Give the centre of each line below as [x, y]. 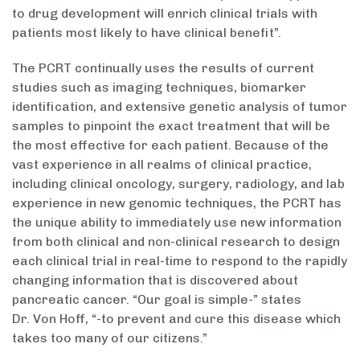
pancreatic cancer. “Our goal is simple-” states [157, 300]
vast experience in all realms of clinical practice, [162, 165]
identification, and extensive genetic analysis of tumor [180, 107]
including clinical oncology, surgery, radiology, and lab [178, 184]
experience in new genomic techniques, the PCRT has [177, 203]
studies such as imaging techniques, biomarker [159, 88]
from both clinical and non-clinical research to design [176, 242]
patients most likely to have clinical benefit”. [147, 33]
